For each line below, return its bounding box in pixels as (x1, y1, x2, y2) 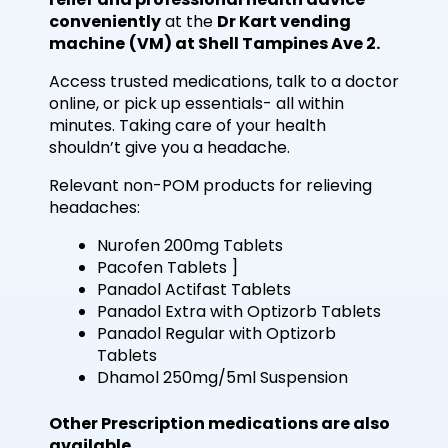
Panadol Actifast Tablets (97, 278, 291, 302)
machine (49, 32, 125, 56)
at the (161, 10, 217, 34)
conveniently (49, 10, 161, 34)
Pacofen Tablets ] (97, 256, 238, 280)
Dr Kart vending (217, 10, 351, 34)
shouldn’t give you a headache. (49, 136, 290, 160)
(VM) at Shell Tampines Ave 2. (129, 32, 380, 56)
